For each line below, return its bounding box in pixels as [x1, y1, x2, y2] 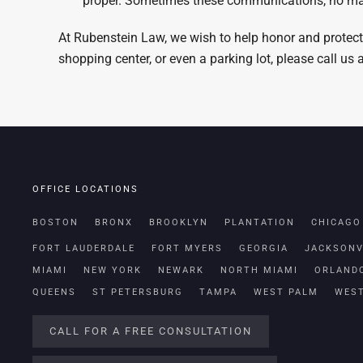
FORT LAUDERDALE [32, 243, 135, 254]
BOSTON [32, 217, 79, 228]
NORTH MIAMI [220, 265, 298, 275]
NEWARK [158, 265, 204, 275]
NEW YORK [83, 265, 142, 275]
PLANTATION [224, 217, 295, 228]
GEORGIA [239, 243, 288, 254]
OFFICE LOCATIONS [32, 184, 139, 194]
